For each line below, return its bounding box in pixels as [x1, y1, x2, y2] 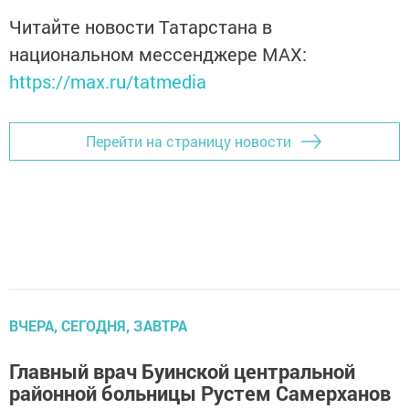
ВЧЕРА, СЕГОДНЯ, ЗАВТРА [9, 315, 187, 335]
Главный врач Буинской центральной [9, 357, 355, 384]
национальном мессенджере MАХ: [9, 41, 307, 66]
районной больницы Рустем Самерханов [9, 379, 391, 406]
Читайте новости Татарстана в [9, 14, 272, 38]
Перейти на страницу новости [86, 131, 291, 152]
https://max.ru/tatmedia [9, 68, 206, 93]
